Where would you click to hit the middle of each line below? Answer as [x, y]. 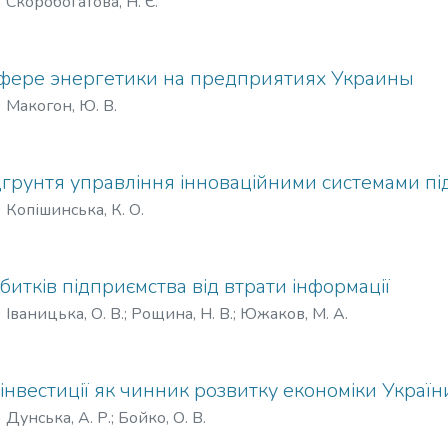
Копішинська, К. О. [75, 210]
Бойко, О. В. [162, 418]
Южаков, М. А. [294, 314]
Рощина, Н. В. [182, 314]
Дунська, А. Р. [58, 418]
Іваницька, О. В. [65, 314]
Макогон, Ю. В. [61, 106]
